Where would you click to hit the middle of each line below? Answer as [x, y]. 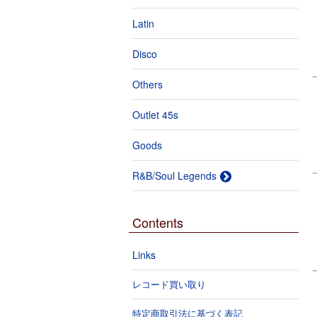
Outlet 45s [155, 115]
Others [148, 84]
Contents [158, 222]
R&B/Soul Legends [174, 175]
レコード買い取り [169, 284]
